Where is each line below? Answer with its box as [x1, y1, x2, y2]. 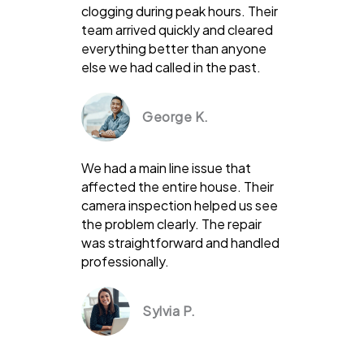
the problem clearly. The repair [81, 214, 262, 232]
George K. [142, 107, 209, 125]
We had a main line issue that [81, 158, 251, 176]
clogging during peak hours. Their [81, 2, 278, 19]
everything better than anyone [81, 39, 266, 57]
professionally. [81, 252, 169, 270]
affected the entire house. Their [81, 177, 274, 195]
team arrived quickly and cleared [81, 20, 273, 38]
